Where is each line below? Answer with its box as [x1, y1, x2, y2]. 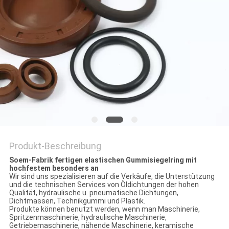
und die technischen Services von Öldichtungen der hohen [9, 180, 199, 189]
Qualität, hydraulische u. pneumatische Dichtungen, [9, 189, 178, 197]
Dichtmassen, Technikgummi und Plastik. [9, 197, 145, 205]
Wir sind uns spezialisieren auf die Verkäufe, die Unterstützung [9, 172, 215, 181]
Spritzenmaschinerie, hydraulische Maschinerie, [9, 213, 167, 222]
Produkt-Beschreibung [9, 141, 101, 152]
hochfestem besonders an [9, 164, 99, 173]
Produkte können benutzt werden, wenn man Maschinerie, [9, 205, 200, 214]
